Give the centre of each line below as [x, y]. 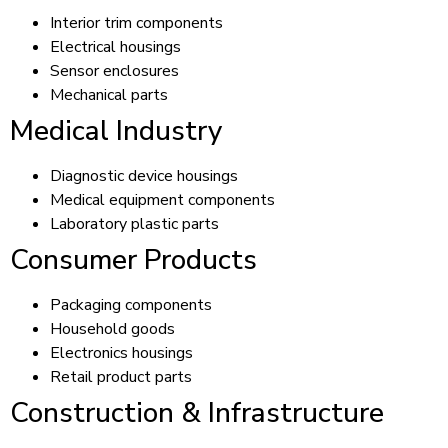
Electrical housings [115, 46]
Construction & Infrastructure [197, 412]
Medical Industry [116, 130]
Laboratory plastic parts [134, 223]
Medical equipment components [162, 199]
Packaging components [131, 304]
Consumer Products [133, 259]
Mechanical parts [109, 94]
